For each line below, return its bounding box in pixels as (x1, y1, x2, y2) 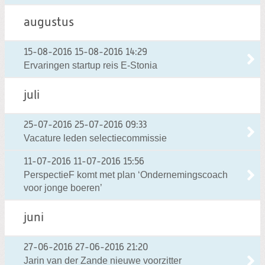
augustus (24, 16, 74, 29)
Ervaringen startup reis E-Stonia (24, 60, 157, 70)
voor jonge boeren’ (24, 182, 102, 193)
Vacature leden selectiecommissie (24, 132, 167, 143)
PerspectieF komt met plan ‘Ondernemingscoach (24, 169, 228, 180)
